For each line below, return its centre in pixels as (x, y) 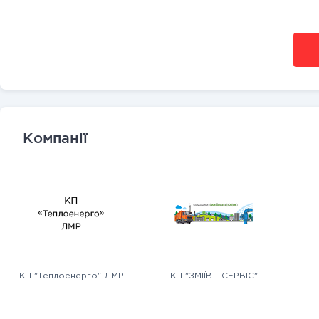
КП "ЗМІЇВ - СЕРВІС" (214, 276)
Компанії (55, 138)
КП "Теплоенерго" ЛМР (71, 276)
